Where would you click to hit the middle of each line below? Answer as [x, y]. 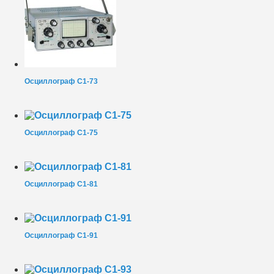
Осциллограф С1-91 [61, 235]
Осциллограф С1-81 [61, 184]
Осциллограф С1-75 [61, 132]
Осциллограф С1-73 [61, 81]
